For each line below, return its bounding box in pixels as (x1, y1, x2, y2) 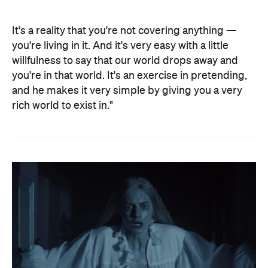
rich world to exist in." (12, 100, 113, 111)
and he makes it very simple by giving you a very (12, 85, 242, 96)
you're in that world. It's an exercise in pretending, (12, 70, 247, 81)
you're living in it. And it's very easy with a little (12, 40, 229, 51)
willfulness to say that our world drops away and (12, 55, 238, 66)
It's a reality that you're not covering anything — (12, 25, 237, 36)
